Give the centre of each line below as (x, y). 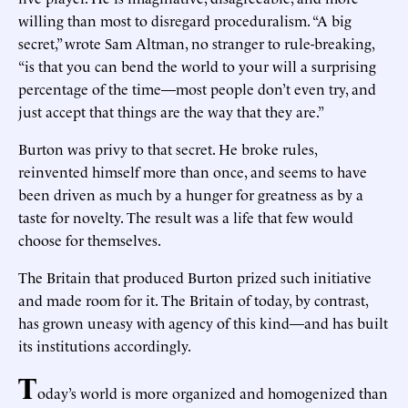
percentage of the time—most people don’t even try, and (197, 88)
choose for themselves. (90, 239)
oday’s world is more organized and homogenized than (213, 392)
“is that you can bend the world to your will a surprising (197, 65)
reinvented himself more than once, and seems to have (193, 171)
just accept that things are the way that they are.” (171, 111)
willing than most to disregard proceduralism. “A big (185, 20)
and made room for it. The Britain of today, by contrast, (193, 299)
